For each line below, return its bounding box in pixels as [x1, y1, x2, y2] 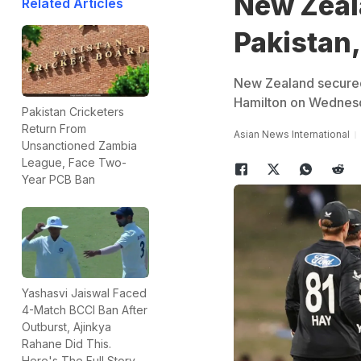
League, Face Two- [22, 155, 127, 169]
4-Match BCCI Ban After [22, 303, 147, 317]
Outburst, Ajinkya [22, 320, 111, 334]
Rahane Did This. [22, 337, 111, 351]
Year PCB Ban [22, 172, 95, 186]
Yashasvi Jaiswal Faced [22, 286, 147, 301]
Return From [22, 121, 86, 135]
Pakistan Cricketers [22, 104, 124, 118]
